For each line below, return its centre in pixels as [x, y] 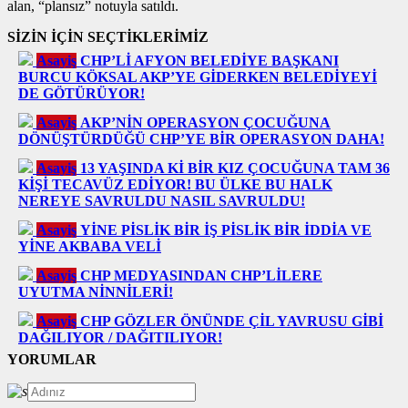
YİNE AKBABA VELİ [90, 247]
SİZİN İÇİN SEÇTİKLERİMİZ [108, 37]
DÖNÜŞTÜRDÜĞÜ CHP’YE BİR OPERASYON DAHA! [201, 139]
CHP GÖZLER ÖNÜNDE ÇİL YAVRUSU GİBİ [232, 321]
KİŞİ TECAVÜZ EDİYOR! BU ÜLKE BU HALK [175, 185]
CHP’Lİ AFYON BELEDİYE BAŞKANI [209, 61]
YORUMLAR [52, 360]
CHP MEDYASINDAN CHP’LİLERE [201, 276]
